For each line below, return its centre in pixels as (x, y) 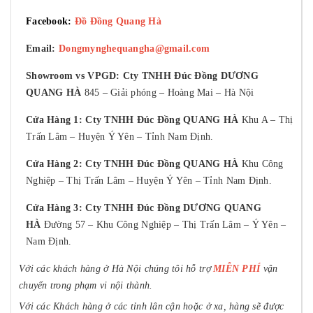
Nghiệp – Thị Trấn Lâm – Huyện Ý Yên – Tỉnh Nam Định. (149, 181)
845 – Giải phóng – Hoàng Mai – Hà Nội (168, 93)
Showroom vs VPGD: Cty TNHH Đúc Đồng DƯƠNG (143, 76)
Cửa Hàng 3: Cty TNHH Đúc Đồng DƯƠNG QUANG (144, 208)
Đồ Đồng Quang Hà (118, 22)
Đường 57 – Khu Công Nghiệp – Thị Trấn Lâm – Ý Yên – (163, 225)
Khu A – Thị (266, 120)
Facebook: (50, 22)
